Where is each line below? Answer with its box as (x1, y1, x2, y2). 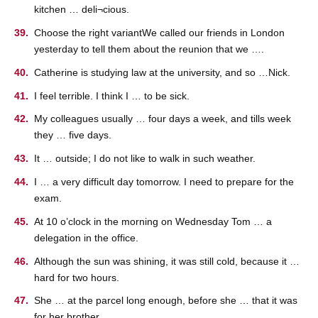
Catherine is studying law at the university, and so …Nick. (34, 66, 290, 78)
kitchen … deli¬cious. (34, 4, 129, 16)
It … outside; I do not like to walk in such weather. (34, 153, 256, 165)
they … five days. (34, 129, 111, 141)
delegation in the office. (34, 231, 138, 243)
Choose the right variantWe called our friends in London (34, 26, 285, 38)
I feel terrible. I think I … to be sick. (34, 89, 190, 102)
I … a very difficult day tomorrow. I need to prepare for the (34, 175, 294, 187)
